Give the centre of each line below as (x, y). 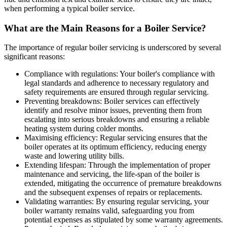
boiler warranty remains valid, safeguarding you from (109, 211)
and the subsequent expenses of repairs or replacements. (113, 193)
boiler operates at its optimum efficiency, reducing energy (116, 147)
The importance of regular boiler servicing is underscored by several (112, 48)
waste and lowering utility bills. (74, 156)
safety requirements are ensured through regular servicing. (117, 92)
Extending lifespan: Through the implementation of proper (117, 165)
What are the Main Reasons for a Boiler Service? (105, 28)
